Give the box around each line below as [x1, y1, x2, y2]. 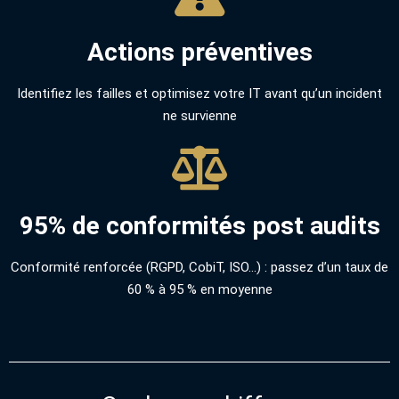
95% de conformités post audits [19, 211, 380, 240]
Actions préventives [86, 37, 313, 67]
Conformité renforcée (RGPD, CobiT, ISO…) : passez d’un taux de [11, 259, 388, 275]
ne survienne [162, 108, 237, 124]
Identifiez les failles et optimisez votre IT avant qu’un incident [17, 85, 382, 102]
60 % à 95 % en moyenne [126, 281, 273, 297]
